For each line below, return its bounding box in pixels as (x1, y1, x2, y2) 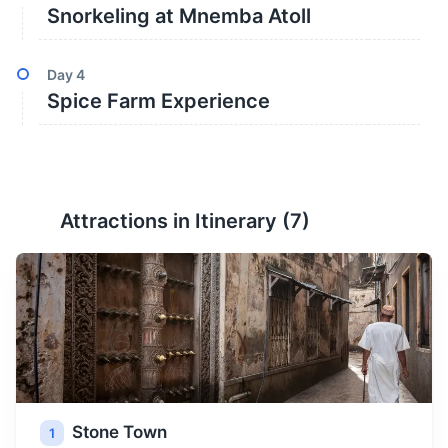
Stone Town (72, 422, 167, 442)
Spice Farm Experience (47, 89, 270, 113)
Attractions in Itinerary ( (60, 209, 290, 233)
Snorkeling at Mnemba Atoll (47, 4, 311, 28)
